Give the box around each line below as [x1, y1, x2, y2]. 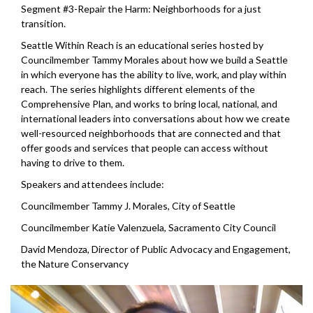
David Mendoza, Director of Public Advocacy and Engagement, [21, 243, 291, 256]
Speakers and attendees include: [21, 178, 164, 191]
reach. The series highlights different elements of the [21, 83, 255, 96]
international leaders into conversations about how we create [21, 112, 290, 125]
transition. [21, 17, 66, 30]
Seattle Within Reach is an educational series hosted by [21, 39, 263, 52]
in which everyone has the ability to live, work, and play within [21, 68, 286, 81]
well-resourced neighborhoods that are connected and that [21, 127, 281, 140]
